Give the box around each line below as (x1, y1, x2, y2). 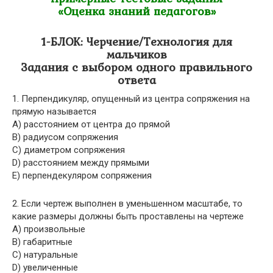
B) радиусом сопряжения (12, 132, 118, 143)
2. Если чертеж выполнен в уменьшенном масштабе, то (12, 198, 243, 209)
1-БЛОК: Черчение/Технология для (41, 33, 232, 51)
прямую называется (12, 106, 96, 117)
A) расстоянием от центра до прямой (12, 119, 170, 130)
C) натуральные (12, 249, 78, 260)
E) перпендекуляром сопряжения (12, 170, 152, 181)
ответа (117, 71, 156, 89)
